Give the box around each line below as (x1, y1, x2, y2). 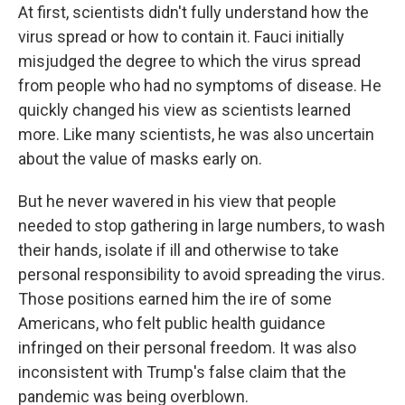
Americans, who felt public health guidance (18, 314, 325, 334)
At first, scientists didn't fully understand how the (18, 3, 369, 23)
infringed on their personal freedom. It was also (18, 338, 356, 358)
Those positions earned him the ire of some (18, 289, 332, 309)
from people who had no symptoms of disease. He (18, 76, 381, 96)
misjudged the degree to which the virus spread (18, 52, 361, 71)
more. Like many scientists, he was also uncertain (18, 125, 374, 145)
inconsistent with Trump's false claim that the (18, 363, 346, 382)
